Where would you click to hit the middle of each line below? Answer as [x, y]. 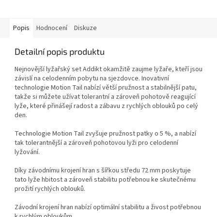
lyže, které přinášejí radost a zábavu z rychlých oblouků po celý [106, 106]
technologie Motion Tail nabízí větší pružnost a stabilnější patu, [106, 88]
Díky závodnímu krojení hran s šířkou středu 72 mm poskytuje [103, 171]
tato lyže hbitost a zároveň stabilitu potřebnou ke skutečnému [105, 180]
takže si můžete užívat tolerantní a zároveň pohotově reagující [105, 97]
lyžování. [27, 152]
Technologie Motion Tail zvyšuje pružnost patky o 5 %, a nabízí [105, 134]
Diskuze [85, 28]
